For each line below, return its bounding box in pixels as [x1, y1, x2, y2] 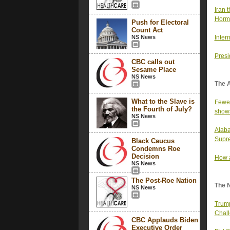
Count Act [131, 26, 163, 34]
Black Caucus [131, 137, 175, 145]
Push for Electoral [131, 18, 189, 26]
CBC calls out [131, 58, 175, 66]
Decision [131, 152, 159, 160]
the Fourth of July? [131, 105, 192, 113]
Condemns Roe [131, 145, 180, 152]
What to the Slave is [131, 98, 195, 105]
